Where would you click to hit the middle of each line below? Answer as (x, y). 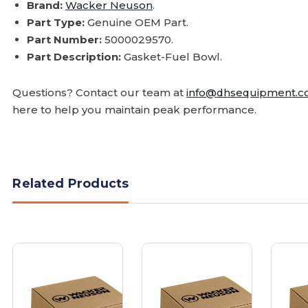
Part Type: (56, 22)
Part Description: (74, 57)
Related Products (71, 183)
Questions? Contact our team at (100, 92)
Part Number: (65, 40)
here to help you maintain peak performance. (135, 110)
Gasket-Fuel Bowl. (172, 57)
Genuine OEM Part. (137, 22)
